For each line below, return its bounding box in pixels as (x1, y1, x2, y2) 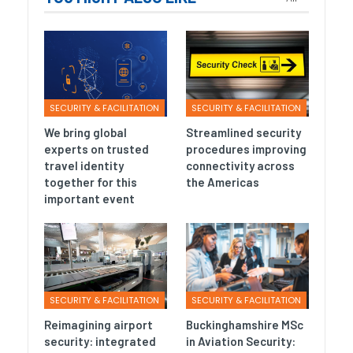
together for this (44, 174, 137, 189)
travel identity (44, 158, 124, 173)
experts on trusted (44, 141, 149, 156)
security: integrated (44, 334, 156, 349)
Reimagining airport (44, 318, 153, 333)
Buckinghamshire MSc (186, 318, 303, 333)
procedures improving (186, 141, 307, 156)
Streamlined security (186, 124, 301, 139)
